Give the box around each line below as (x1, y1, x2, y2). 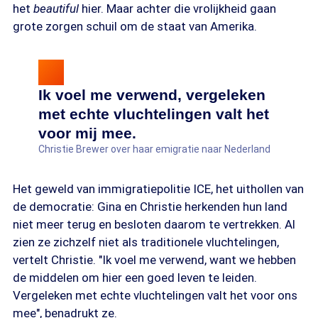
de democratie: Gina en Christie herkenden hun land (13, 199, 287, 214)
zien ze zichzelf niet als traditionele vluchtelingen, (13, 235, 279, 249)
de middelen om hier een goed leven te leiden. (13, 270, 257, 285)
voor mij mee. (38, 125, 136, 141)
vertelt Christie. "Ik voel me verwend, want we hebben (13, 253, 296, 267)
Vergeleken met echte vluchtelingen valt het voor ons (13, 288, 297, 302)
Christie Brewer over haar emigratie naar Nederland (38, 143, 270, 155)
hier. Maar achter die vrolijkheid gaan (79, 1, 276, 16)
